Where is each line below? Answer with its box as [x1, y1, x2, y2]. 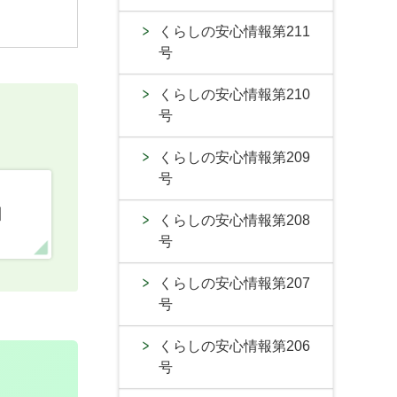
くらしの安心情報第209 [159, 150, 310, 165]
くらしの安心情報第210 [159, 87, 310, 102]
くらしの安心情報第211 [159, 24, 310, 39]
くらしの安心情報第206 [159, 339, 310, 354]
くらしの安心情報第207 [159, 276, 310, 291]
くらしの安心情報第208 [159, 213, 310, 228]
